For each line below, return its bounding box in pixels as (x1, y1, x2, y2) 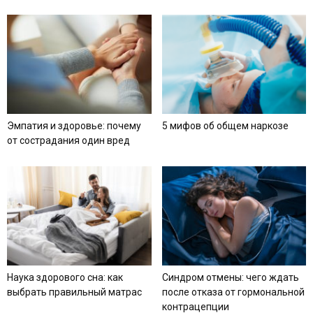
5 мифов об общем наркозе (161, 120, 289, 132)
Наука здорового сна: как (7, 272, 123, 284)
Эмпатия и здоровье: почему (7, 120, 141, 132)
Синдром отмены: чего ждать (161, 272, 299, 284)
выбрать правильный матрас (7, 286, 142, 298)
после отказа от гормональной (161, 286, 305, 298)
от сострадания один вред (7, 135, 130, 147)
